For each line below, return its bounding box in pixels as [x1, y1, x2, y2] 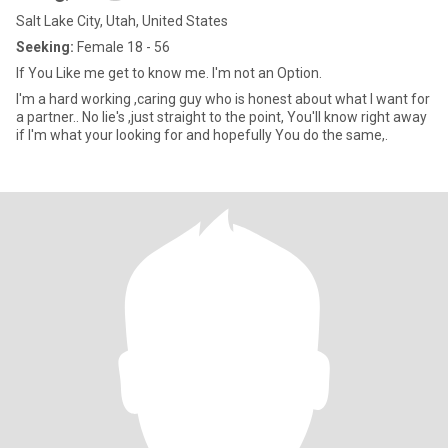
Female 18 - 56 [74, 39, 170, 55]
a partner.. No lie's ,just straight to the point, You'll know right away [16, 109, 427, 125]
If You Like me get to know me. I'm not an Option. [16, 65, 322, 81]
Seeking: [16, 39, 74, 55]
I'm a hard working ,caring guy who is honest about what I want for [16, 91, 430, 107]
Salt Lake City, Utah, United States [16, 13, 228, 29]
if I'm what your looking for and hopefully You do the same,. [16, 127, 388, 143]
